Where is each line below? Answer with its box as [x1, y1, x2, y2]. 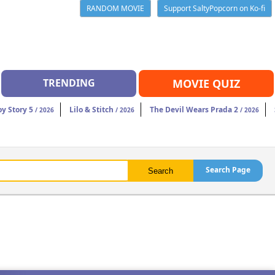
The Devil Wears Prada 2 [150, 104, 238, 115]
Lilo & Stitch [69, 104, 114, 115]
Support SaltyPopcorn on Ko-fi [164, 3, 265, 14]
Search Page [205, 165, 250, 176]
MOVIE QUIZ [172, 76, 240, 91]
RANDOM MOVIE [87, 3, 144, 14]
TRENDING [42, 76, 95, 90]
